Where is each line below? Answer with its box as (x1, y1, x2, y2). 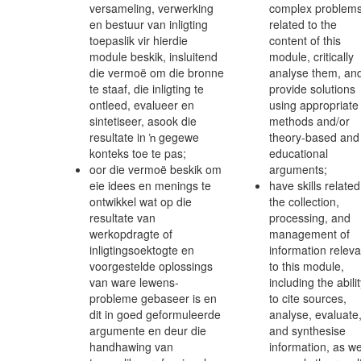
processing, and (269, 210, 351, 226)
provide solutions (269, 81, 355, 97)
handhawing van (89, 338, 173, 355)
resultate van (89, 210, 156, 226)
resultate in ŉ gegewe (89, 129, 199, 145)
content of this (269, 32, 341, 48)
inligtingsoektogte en (89, 242, 194, 258)
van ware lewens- (89, 274, 179, 290)
